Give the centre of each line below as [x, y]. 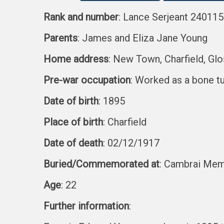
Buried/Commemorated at [101, 164]
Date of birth [71, 101]
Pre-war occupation [87, 80]
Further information [86, 206]
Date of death [73, 143]
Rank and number [81, 17]
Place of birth [73, 122]
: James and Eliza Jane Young [142, 38]
